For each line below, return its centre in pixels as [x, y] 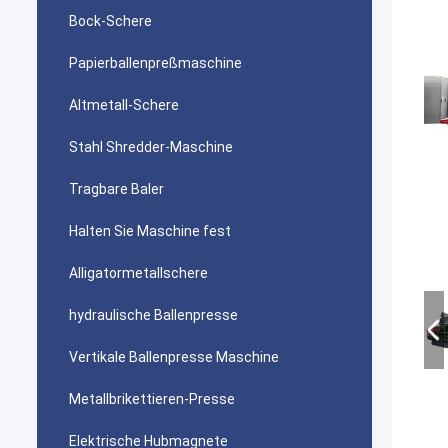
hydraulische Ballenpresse [153, 315]
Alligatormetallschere [138, 273]
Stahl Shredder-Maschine [151, 147]
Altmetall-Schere [124, 105]
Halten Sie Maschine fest [150, 231]
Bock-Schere [110, 21]
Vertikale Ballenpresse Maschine [174, 357]
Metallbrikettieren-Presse [152, 399]
